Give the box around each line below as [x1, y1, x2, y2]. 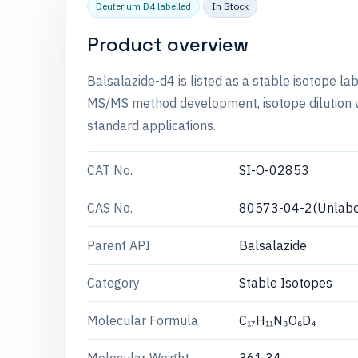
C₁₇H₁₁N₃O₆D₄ [239, 312, 316, 328]
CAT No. [87, 162, 133, 178]
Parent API [87, 237, 150, 253]
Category [87, 275, 140, 291]
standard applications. [87, 117, 216, 133]
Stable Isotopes [239, 275, 332, 291]
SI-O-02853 [239, 162, 309, 178]
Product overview [87, 32, 249, 57]
